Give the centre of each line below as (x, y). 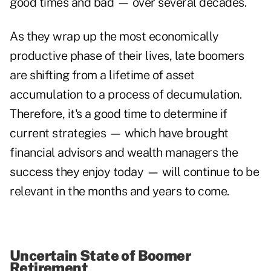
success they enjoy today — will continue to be (134, 172)
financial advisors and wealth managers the (124, 153)
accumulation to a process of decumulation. (126, 95)
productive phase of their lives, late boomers (127, 56)
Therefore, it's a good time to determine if (119, 114)
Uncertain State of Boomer (100, 256)
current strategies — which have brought (119, 133)
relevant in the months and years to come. (119, 191)
